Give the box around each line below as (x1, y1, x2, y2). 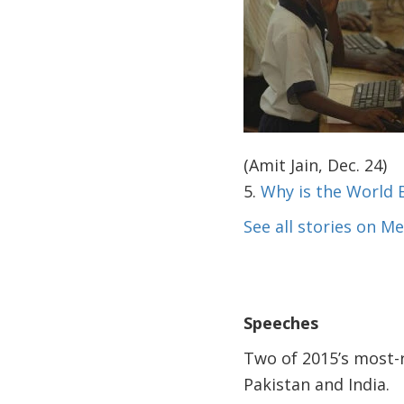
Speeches (243, 312, 318, 334)
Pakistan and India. (243, 373, 390, 395)
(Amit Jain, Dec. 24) (243, 154, 387, 176)
